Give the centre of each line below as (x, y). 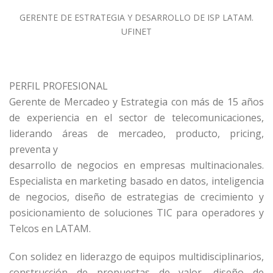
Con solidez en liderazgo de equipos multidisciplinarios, (136, 257)
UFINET (136, 31)
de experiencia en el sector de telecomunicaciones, (136, 118)
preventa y (34, 149)
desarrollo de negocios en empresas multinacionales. (136, 165)
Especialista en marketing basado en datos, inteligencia (136, 181)
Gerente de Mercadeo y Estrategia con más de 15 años (136, 102)
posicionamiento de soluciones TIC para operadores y (136, 213)
